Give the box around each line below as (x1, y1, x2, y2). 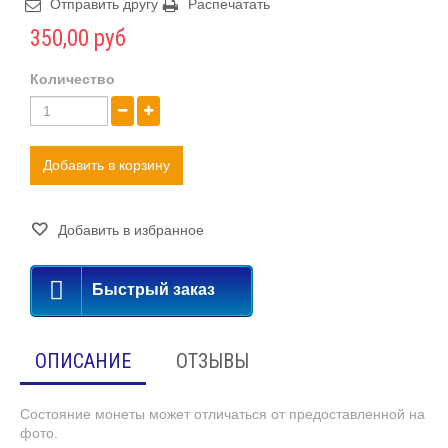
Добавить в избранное (54, 221, 204, 238)
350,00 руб (30, 24, 126, 52)
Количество (30, 70, 115, 87)
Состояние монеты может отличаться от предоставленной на (20, 405, 425, 422)
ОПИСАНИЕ (35, 348, 131, 373)
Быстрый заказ (92, 280, 215, 298)
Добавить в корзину (43, 156, 170, 173)
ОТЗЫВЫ (176, 348, 249, 373)
